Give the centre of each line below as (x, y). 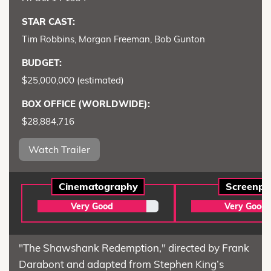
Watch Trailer (59, 149)
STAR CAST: (48, 21)
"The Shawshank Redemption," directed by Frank (134, 247)
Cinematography (98, 186)
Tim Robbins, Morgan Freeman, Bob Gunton (113, 39)
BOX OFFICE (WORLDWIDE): (86, 103)
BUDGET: (42, 62)
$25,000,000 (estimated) (73, 80)
